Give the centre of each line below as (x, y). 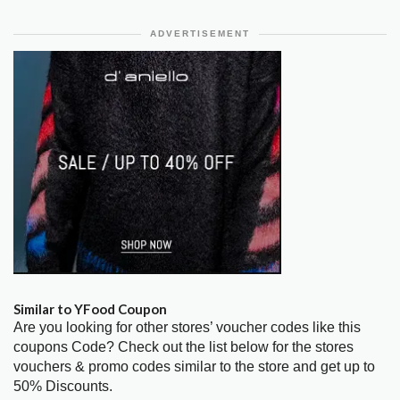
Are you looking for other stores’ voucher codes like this (187, 328)
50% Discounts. (63, 387)
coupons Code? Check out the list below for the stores (183, 347)
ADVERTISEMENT (200, 33)
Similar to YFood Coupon (90, 309)
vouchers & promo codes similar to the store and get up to (194, 367)
